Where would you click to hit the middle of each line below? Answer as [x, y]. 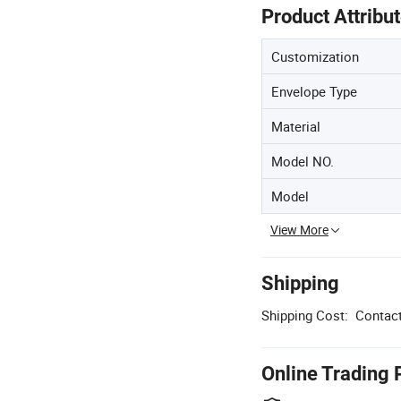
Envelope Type [314, 91]
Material [296, 126]
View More [299, 229]
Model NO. [303, 161]
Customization [315, 56]
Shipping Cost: [305, 315]
